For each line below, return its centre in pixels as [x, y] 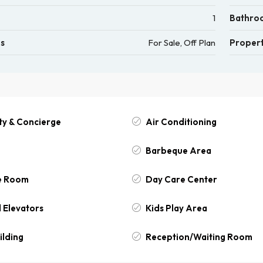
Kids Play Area [176, 208]
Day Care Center [181, 179]
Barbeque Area [178, 150]
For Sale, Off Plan [182, 43]
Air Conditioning [181, 122]
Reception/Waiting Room [199, 237]
